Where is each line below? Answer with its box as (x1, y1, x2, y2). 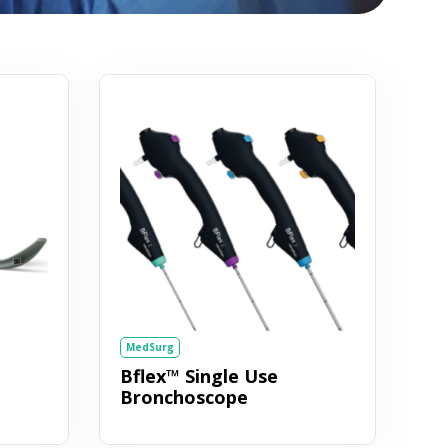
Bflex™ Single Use (119, 363, 278, 388)
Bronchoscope (119, 384, 248, 409)
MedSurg (125, 339, 174, 354)
